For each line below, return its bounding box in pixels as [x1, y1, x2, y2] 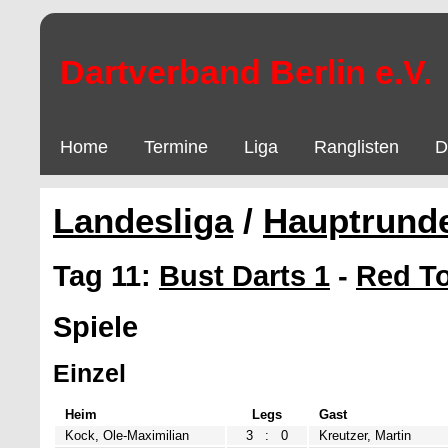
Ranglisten [314, 137, 399, 157]
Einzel [53, 358, 126, 387]
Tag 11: [53, 259, 159, 292]
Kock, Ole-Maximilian [65, 428, 189, 443]
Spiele [53, 310, 138, 343]
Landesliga [53, 202, 233, 240]
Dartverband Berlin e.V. [59, 52, 432, 91]
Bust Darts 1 [159, 259, 330, 292]
